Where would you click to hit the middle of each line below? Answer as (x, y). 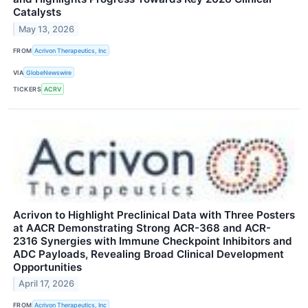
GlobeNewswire (49, 72)
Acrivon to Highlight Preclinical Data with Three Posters (154, 214)
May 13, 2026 (47, 29)
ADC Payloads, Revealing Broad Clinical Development (148, 254)
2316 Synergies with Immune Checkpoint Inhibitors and (153, 241)
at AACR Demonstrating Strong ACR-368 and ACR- (142, 228)
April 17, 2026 (47, 284)
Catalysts (37, 12)
